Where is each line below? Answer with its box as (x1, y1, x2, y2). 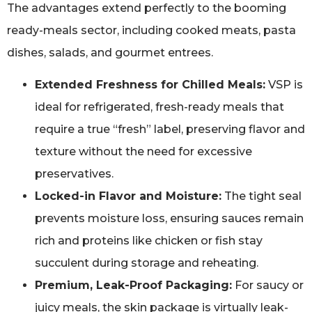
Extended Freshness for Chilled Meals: (35, 78, 265, 92)
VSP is (265, 78, 303, 92)
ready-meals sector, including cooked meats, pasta (7, 23, 296, 37)
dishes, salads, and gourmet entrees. (7, 45, 213, 59)
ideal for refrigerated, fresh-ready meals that (35, 100, 284, 114)
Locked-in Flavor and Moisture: (35, 189, 221, 203)
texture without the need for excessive (35, 145, 252, 159)
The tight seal (221, 189, 302, 203)
